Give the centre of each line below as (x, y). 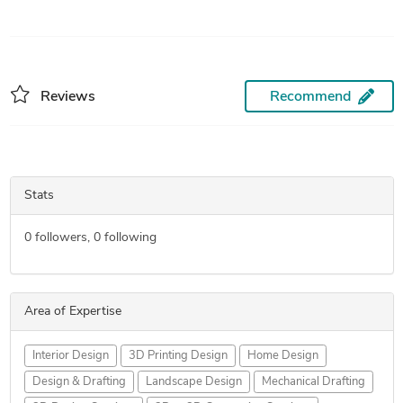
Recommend (310, 97)
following (128, 238)
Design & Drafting (79, 382)
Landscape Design (193, 382)
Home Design (282, 356)
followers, (62, 238)
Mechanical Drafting (313, 382)
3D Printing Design (178, 356)
